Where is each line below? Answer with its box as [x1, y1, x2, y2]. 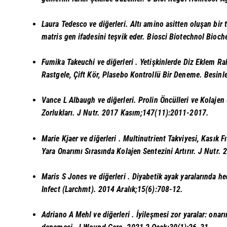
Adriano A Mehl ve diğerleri [42, 209, 132, 219]
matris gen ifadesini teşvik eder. [42, 32, 147, 42]
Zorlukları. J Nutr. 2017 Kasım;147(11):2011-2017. [42, 108, 209, 118]
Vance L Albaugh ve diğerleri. [42, 95, 138, 105]
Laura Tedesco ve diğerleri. [42, 19, 130, 29]
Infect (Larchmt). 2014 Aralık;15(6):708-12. [42, 184, 183, 194]
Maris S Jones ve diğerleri [42, 171, 128, 181]
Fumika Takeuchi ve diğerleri [42, 57, 135, 67]
